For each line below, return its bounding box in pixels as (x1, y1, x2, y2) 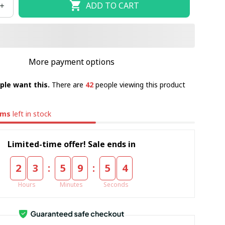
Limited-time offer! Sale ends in (7, 138, 136, 150)
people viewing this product (93, 80, 185, 89)
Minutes (60, 180, 83, 189)
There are (51, 80, 85, 89)
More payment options (28, 56, 115, 67)
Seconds (103, 180, 129, 189)
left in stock (11, 109, 52, 119)
